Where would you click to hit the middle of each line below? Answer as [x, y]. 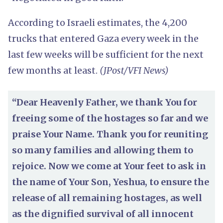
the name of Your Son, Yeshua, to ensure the [111, 182]
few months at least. [54, 70]
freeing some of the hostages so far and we [110, 118]
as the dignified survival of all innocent [103, 214]
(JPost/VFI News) [134, 70]
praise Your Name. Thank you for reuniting [110, 134]
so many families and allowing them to [103, 150]
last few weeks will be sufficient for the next [106, 54]
